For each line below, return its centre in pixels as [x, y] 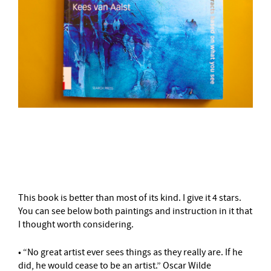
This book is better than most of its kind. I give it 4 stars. [130, 198]
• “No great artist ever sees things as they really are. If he [130, 252]
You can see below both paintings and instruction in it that [135, 211]
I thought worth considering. [76, 224]
